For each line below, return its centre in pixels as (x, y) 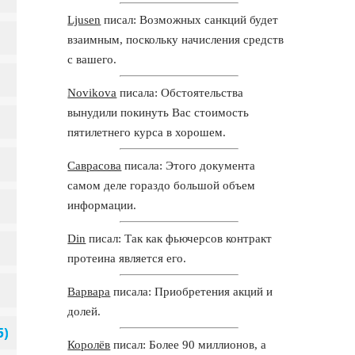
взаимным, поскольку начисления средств (176, 39)
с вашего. (92, 59)
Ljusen (84, 19)
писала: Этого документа (189, 165)
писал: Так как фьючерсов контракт (179, 238)
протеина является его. (127, 258)
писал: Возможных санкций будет (190, 19)
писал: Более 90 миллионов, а (189, 344)
